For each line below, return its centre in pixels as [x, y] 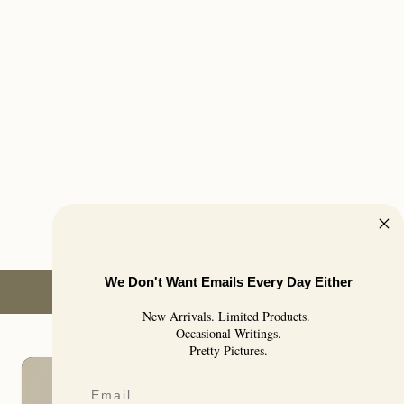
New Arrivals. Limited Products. [228, 316]
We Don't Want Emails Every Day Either [228, 281]
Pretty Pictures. [228, 350]
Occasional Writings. [228, 333]
